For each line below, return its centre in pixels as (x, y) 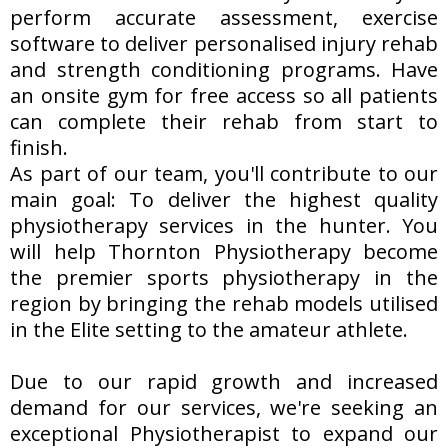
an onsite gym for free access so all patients (224, 95)
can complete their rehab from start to (224, 121)
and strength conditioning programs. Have (224, 69)
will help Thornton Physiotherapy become (224, 251)
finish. (39, 147)
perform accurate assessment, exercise (224, 17)
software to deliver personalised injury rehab (224, 43)
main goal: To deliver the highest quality (224, 199)
